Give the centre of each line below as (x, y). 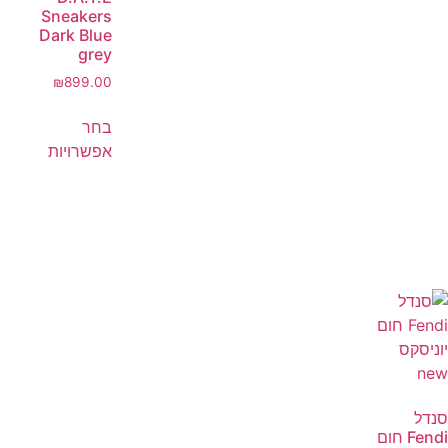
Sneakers (76, 16)
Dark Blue (75, 35)
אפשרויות (80, 151)
